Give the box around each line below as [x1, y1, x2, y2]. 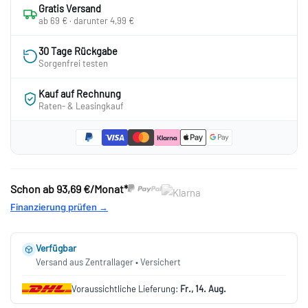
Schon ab [10, 181, 56, 195]
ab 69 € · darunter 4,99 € [38, 14, 134, 26]
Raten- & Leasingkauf [38, 100, 124, 111]
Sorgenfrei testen [38, 57, 108, 69]
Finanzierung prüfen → [10, 201, 108, 212]
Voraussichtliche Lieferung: [71, 283, 181, 294]
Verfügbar [36, 241, 76, 254]
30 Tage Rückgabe [38, 44, 118, 57]
